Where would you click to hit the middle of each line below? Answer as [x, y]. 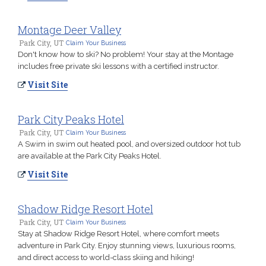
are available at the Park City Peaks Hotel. [90, 156]
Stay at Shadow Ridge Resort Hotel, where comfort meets [118, 233]
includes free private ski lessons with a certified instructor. [118, 66]
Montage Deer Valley [69, 29]
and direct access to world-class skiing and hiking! [106, 257]
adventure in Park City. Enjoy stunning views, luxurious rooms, [127, 245]
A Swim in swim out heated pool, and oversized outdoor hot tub [129, 144]
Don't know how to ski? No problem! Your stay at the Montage [126, 54]
